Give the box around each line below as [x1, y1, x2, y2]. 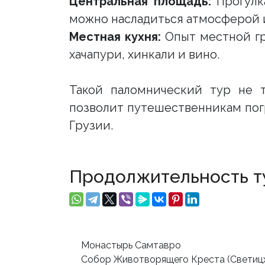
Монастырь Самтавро [81, 240, 181, 251]
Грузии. [69, 118, 113, 132]
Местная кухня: [69, 30, 161, 44]
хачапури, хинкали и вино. [69, 47, 219, 62]
